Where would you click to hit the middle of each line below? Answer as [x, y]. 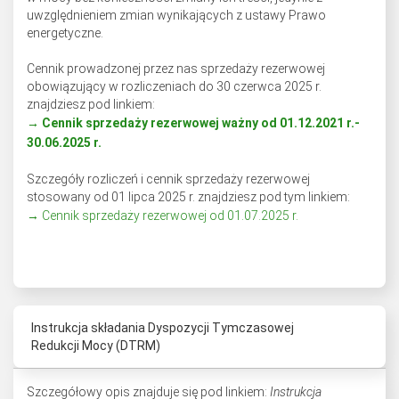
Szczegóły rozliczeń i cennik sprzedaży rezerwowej [168, 179]
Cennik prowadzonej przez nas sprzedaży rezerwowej [176, 69]
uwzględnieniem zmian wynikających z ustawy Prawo [176, 15]
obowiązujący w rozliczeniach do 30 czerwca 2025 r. [174, 86]
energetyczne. [65, 33]
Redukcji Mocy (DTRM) [96, 346]
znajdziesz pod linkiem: [91, 104]
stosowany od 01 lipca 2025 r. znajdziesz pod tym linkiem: [188, 197]
